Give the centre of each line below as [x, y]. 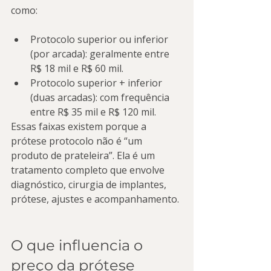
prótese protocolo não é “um [78, 141]
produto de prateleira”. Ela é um [84, 155]
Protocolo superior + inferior [97, 83]
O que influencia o [79, 245]
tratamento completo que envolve [89, 170]
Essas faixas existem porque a [80, 126]
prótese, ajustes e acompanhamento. [95, 199]
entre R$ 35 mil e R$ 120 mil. [93, 112]
